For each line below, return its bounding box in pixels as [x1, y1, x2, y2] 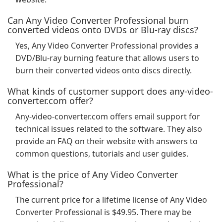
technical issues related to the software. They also [15, 123, 202, 134]
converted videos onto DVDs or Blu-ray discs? [7, 24, 198, 36]
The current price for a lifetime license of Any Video [15, 194, 207, 205]
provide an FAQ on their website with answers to [15, 136, 198, 147]
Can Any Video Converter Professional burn [7, 14, 188, 26]
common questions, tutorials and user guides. [15, 148, 188, 159]
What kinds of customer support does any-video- [7, 85, 213, 97]
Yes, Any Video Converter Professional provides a [15, 40, 199, 51]
